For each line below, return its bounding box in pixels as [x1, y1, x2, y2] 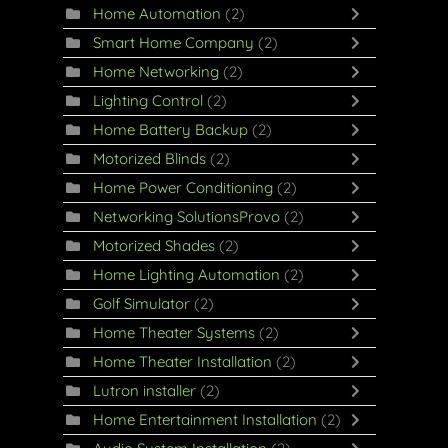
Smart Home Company [92, 33, 254, 52]
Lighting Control [92, 91, 203, 110]
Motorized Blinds [92, 149, 206, 168]
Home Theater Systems [92, 323, 255, 342]
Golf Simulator [92, 294, 190, 313]
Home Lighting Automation [92, 265, 280, 284]
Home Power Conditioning [92, 178, 273, 197]
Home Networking [92, 62, 219, 81]
